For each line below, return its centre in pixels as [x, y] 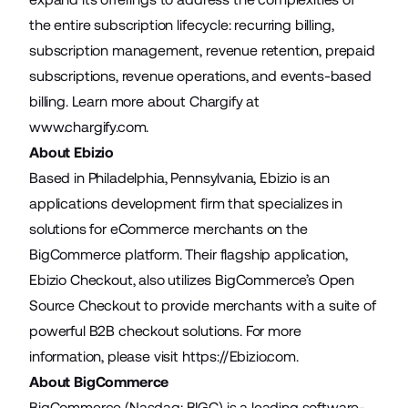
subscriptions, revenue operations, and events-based [200, 76]
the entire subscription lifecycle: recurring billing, [182, 25]
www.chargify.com [88, 127]
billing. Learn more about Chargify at [145, 102]
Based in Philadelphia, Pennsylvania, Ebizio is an [180, 178]
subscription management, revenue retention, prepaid [202, 51]
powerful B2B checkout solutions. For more [165, 331]
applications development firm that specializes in [186, 204]
